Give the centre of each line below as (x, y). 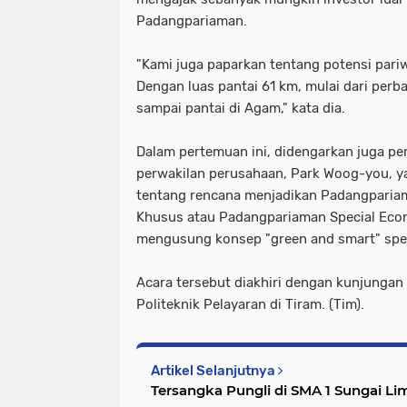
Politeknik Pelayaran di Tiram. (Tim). (250, 304)
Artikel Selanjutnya (214, 371)
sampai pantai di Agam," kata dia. (241, 108)
